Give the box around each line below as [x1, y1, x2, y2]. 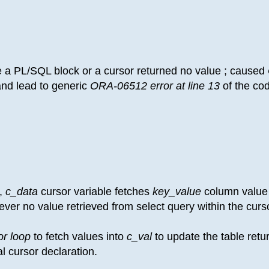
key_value [153, 185, 204, 198]
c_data [5, 185, 41, 198]
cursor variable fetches [41, 185, 153, 198]
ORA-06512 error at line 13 [90, 79, 220, 92]
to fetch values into [31, 230, 127, 243]
